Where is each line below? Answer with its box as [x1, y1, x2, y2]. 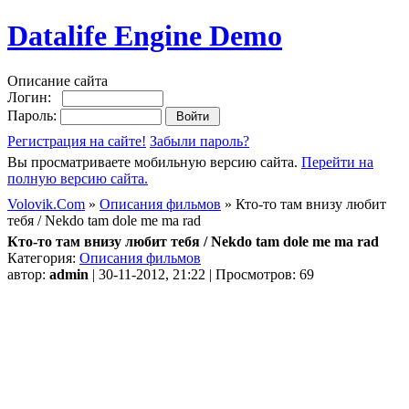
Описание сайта [7, 72, 108, 89]
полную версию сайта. [7, 170, 148, 186]
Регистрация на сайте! [7, 132, 146, 149]
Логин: [7, 89, 62, 105]
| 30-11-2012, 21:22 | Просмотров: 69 [89, 266, 314, 282]
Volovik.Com [7, 195, 85, 212]
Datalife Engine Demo [7, 19, 282, 53]
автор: [7, 266, 49, 282]
